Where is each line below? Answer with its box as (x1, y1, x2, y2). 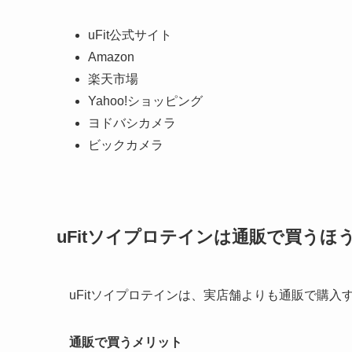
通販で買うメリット (69, 335, 182, 349)
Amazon (88, 49, 134, 64)
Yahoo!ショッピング (88, 93, 203, 108)
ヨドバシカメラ (88, 115, 176, 130)
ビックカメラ (88, 137, 163, 152)
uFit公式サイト (88, 27, 172, 42)
